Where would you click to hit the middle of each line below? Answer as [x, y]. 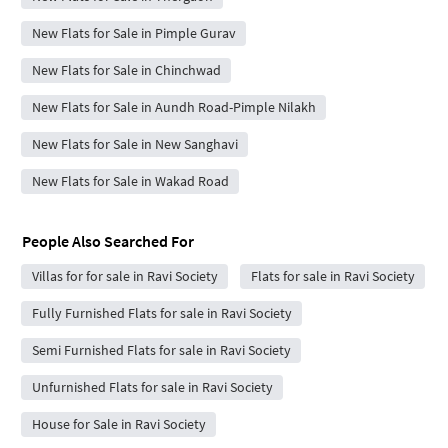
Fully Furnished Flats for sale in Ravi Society [161, 312]
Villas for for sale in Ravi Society [124, 275]
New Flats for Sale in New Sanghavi [134, 143]
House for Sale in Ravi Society [118, 423]
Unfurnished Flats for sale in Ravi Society [152, 386]
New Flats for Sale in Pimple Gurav [133, 32]
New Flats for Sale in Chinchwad [126, 69]
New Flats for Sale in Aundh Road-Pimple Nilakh [173, 106]
